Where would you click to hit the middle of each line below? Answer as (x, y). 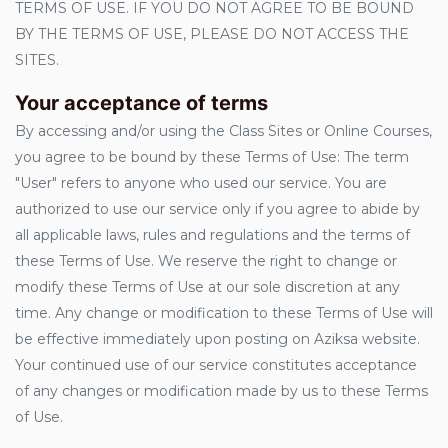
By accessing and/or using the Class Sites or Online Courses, (223, 131)
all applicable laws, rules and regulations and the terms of (212, 235)
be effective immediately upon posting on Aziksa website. (217, 339)
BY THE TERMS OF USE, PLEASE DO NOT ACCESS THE (212, 34)
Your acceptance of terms (141, 103)
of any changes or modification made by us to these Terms (221, 391)
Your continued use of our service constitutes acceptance (216, 365)
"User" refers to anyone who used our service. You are (201, 183)
